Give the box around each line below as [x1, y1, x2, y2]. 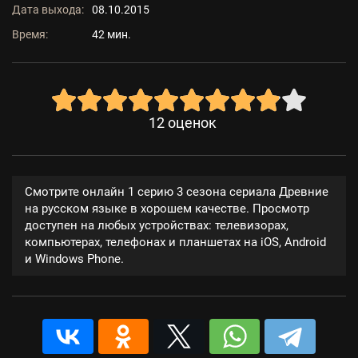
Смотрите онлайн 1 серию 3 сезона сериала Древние [25, 185, 328, 199]
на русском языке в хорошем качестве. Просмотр [25, 201, 309, 216]
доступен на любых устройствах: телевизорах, [25, 218, 288, 233]
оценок [167, 115, 217, 131]
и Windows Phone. [25, 252, 124, 266]
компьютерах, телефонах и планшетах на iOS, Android [25, 235, 326, 249]
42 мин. [92, 28, 131, 41]
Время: [12, 28, 48, 41]
